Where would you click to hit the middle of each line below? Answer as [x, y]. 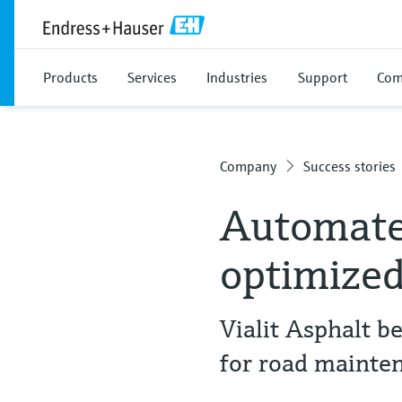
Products [70, 77]
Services [152, 77]
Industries [237, 77]
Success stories [350, 166]
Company [249, 166]
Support [323, 77]
